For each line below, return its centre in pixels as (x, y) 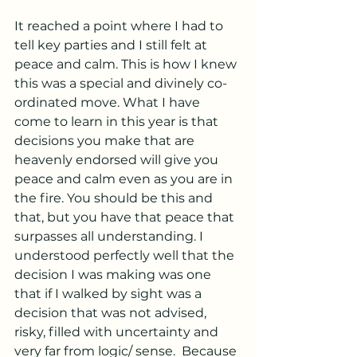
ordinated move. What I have (109, 102)
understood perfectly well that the (126, 255)
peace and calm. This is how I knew (127, 64)
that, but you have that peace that (126, 217)
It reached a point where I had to (120, 26)
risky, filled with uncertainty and (118, 332)
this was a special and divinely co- (121, 83)
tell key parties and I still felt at (112, 45)
